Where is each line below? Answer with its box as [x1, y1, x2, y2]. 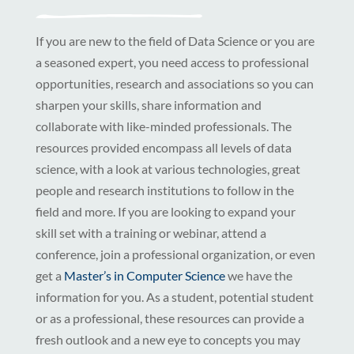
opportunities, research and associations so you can [35, 76, 314, 92]
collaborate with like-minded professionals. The [35, 119, 292, 134]
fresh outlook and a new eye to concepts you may [35, 332, 300, 348]
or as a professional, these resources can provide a [35, 311, 304, 326]
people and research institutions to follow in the [35, 183, 294, 198]
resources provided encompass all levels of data [35, 140, 292, 156]
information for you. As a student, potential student [35, 289, 314, 305]
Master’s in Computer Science [63, 268, 225, 284]
